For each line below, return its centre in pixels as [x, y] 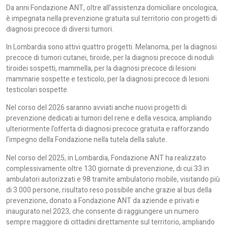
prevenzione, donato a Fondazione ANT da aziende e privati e [103, 201]
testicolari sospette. [37, 90]
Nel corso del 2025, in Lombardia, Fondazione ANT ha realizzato [106, 158]
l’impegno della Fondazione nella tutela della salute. [87, 140]
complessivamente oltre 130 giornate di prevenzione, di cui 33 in [108, 168]
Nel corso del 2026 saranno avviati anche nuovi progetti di [96, 108]
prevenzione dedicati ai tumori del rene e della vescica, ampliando [109, 119]
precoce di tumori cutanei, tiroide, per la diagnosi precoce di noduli [110, 58]
